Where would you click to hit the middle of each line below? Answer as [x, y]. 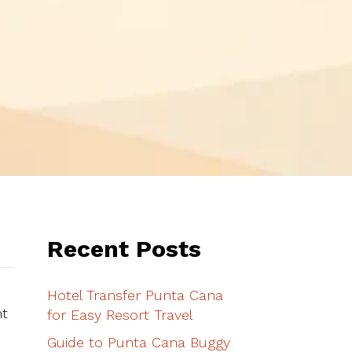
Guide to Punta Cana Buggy [138, 342]
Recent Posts [124, 249]
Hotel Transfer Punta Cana [135, 295]
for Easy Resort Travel [119, 315]
